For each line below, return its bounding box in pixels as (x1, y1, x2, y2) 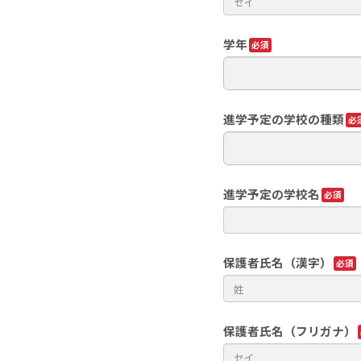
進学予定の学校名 (223, 185, 320, 202)
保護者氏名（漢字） (223, 253, 332, 271)
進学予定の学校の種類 (223, 110, 344, 127)
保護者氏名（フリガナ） (223, 322, 356, 339)
